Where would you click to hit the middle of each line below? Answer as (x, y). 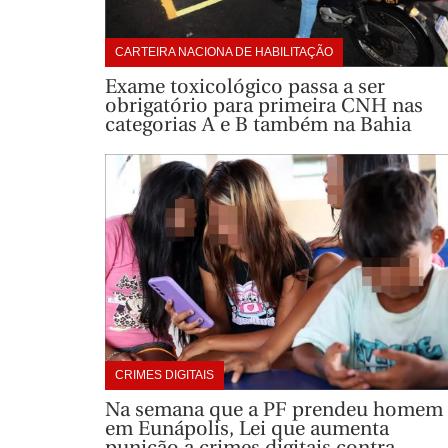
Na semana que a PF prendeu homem (273, 410)
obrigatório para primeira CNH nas (263, 105)
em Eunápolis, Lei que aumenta (246, 429)
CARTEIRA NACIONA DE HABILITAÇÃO (223, 51)
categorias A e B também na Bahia (257, 124)
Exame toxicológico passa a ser (244, 86)
